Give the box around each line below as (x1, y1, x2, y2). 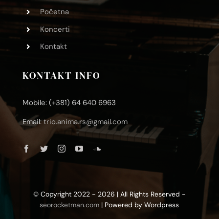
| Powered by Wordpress (99, 200, 179, 210)
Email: (22, 117, 44, 127)
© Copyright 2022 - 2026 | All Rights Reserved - (33, 190, 186, 199)
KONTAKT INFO (22, 68, 100, 83)
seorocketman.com (40, 200, 100, 210)
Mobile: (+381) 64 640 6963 (22, 98, 116, 108)
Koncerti (40, 24, 70, 34)
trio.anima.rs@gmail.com (43, 117, 128, 127)
